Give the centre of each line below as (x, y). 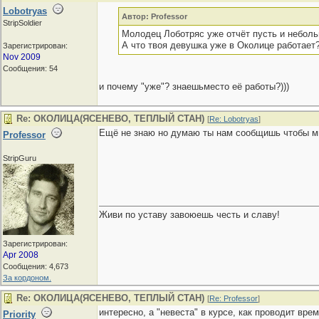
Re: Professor (234, 298)
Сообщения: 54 (30, 68)
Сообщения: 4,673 (36, 266)
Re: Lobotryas (234, 119)
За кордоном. (27, 278)
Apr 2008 (21, 255)
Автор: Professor (154, 16)
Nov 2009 (22, 57)
